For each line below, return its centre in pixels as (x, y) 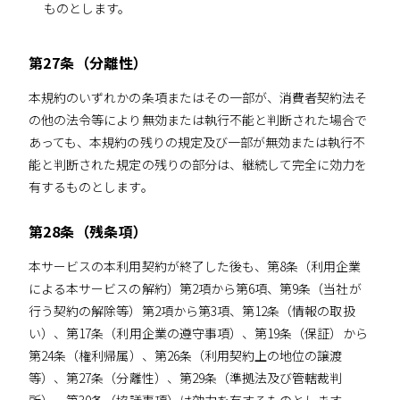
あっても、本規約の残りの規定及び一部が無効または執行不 (197, 142)
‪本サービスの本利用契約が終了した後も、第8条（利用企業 (195, 266)
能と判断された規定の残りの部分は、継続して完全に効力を (198, 165)
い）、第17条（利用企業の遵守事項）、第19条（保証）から (198, 333)
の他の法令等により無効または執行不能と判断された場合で (198, 120)
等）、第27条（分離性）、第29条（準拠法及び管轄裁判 (186, 377)
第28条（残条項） (88, 231)
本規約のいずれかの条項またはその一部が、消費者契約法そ (198, 98)
